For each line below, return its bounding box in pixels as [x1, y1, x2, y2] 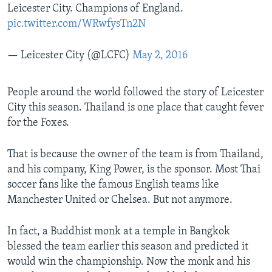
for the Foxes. [7, 117, 69, 129]
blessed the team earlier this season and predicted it [7, 241, 248, 253]
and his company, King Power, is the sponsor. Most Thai [7, 164, 260, 176]
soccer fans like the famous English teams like [7, 179, 219, 191]
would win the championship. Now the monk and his [7, 256, 250, 268]
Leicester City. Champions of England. [7, 3, 183, 15]
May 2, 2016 [132, 50, 188, 62]
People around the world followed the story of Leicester [7, 87, 263, 99]
